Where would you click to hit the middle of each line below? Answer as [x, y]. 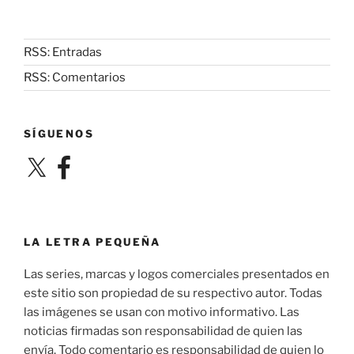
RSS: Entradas [63, 52]
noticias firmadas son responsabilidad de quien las [163, 331]
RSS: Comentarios [75, 78]
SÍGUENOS [59, 134]
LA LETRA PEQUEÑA [92, 242]
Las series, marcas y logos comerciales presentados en [177, 274]
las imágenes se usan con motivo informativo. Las [162, 312]
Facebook [77, 161]
